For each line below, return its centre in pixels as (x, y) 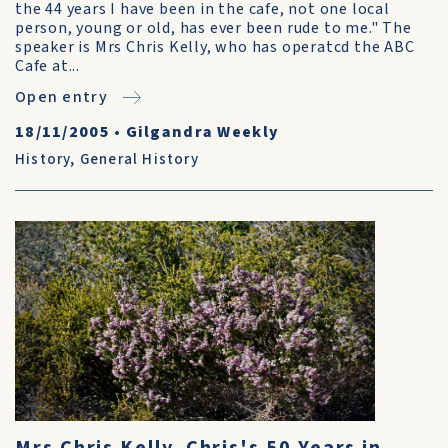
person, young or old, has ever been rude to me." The (213, 28)
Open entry (61, 97)
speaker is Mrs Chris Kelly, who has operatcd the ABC (215, 47)
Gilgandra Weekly (202, 132)
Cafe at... (47, 66)
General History (139, 159)
